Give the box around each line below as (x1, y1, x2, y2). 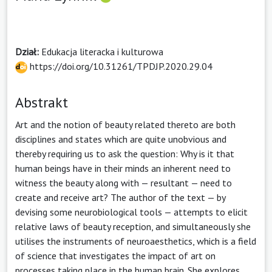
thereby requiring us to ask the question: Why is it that (15, 147, 234, 160)
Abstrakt (15, 92, 68, 112)
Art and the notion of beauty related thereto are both (15, 118, 236, 131)
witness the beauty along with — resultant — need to (15, 176, 232, 189)
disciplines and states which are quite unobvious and (15, 132, 226, 145)
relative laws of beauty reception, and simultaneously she (15, 220, 251, 233)
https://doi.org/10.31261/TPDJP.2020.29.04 (27, 59, 212, 72)
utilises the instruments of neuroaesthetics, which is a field (15, 234, 256, 247)
